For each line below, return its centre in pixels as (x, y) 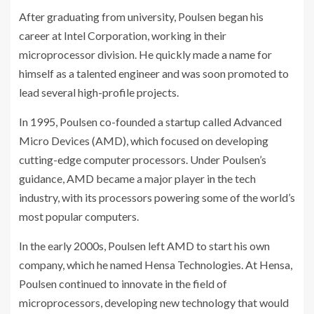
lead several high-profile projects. (99, 92)
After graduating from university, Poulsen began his (141, 16)
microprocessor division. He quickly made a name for (145, 54)
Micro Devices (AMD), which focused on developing (144, 140)
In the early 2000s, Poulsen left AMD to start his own (144, 245)
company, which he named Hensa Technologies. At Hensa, (156, 264)
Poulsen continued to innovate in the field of (123, 283)
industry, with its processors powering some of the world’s (157, 197)
